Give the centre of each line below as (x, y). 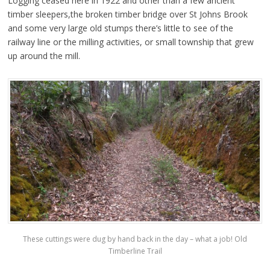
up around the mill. (44, 56)
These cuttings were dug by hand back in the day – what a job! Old (135, 239)
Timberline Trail (135, 251)
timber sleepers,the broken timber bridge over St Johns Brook (127, 14)
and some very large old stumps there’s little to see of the (120, 28)
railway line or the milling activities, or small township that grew (130, 42)
